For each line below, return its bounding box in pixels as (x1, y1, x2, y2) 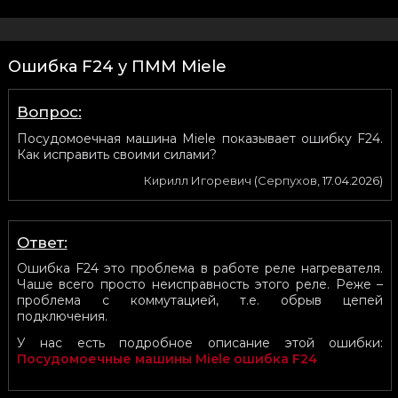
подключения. (16, 307, 107, 324)
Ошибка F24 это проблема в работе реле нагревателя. (16, 259, 384, 276)
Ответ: (16, 233, 68, 251)
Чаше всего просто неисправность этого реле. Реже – (16, 275, 384, 292)
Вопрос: (16, 102, 82, 121)
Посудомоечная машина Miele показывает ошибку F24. (16, 130, 384, 147)
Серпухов (258, 172, 318, 187)
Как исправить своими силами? (16, 146, 217, 163)
